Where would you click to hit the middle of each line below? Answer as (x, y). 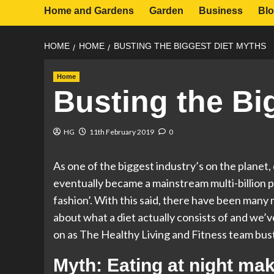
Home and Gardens (89, 11)
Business (221, 11)
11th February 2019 (122, 132)
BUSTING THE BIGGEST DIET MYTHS (190, 46)
